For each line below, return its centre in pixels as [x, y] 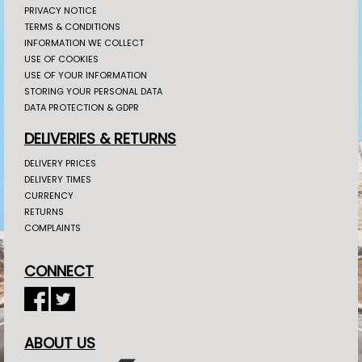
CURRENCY [49, 195]
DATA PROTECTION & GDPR [82, 107]
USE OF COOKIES [61, 59]
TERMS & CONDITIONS [72, 26]
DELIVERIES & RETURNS [100, 138]
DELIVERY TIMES [58, 179]
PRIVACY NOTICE [61, 10]
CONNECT [59, 271]
